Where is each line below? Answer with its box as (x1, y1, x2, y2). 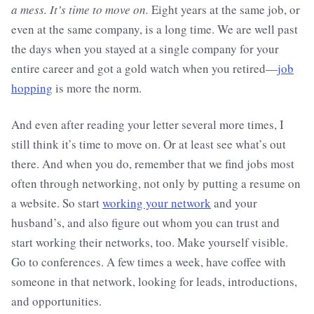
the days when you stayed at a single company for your (11, 41, 279, 57)
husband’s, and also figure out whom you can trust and (11, 214, 280, 231)
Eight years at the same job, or (149, 1, 300, 18)
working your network (102, 195, 211, 211)
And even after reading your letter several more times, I (11, 116, 284, 132)
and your (211, 195, 257, 211)
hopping (11, 80, 53, 96)
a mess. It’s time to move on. (11, 1, 149, 18)
